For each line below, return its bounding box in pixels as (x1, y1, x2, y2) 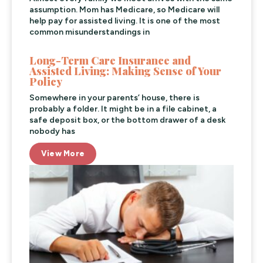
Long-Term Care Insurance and (29, 53, 191, 68)
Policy (29, 74, 63, 89)
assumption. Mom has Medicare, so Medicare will (29, 4, 220, 15)
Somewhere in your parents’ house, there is (29, 92, 200, 103)
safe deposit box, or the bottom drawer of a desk (29, 114, 225, 125)
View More (41, 149, 85, 158)
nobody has (29, 126, 75, 136)
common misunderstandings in (29, 26, 150, 37)
